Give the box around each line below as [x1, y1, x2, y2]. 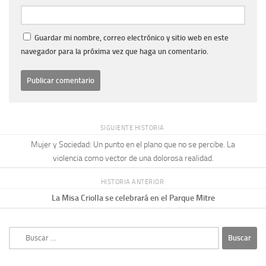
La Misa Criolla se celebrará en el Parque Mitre [51, 193, 215, 204]
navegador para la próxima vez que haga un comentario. [21, 47, 208, 56]
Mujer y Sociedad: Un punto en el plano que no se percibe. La [31, 139, 235, 150]
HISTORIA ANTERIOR [100, 177, 166, 186]
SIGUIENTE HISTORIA [100, 123, 166, 132]
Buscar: [8, 227, 34, 237]
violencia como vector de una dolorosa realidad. [52, 153, 214, 163]
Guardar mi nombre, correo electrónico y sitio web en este [34, 33, 229, 43]
